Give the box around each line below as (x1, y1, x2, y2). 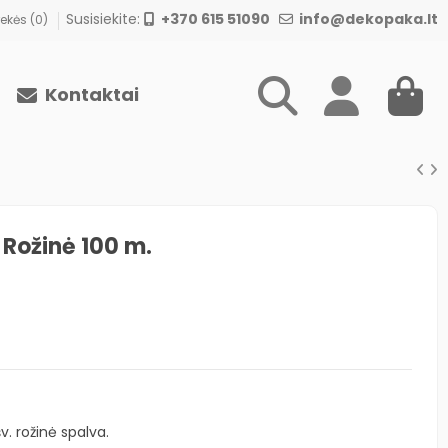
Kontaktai (40, 81, 139, 107)
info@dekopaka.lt (292, 9, 438, 29)
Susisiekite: (65, 9, 144, 29)
